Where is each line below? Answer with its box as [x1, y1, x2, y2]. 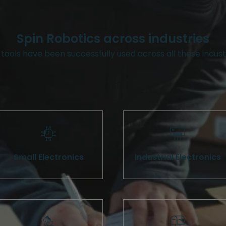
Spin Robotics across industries [16, 30, 209, 47]
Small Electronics [13, 151, 84, 163]
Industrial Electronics [134, 151, 221, 163]
